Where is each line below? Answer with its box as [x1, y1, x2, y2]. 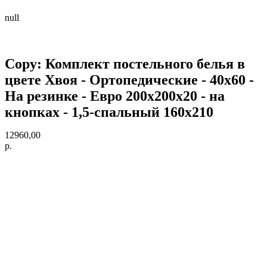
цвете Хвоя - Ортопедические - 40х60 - [5, 72, 254, 88]
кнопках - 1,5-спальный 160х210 [5, 104, 213, 120]
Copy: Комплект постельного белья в [5, 56, 245, 72]
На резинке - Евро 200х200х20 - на [5, 88, 225, 104]
